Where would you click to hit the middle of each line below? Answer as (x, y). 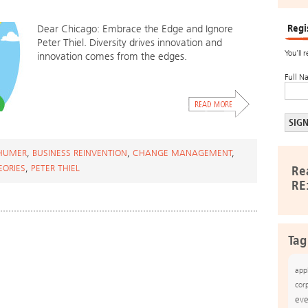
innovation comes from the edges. (112, 56)
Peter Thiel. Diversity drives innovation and (130, 43)
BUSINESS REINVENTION (80, 153)
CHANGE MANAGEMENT (183, 153)
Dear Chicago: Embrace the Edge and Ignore (135, 29)
